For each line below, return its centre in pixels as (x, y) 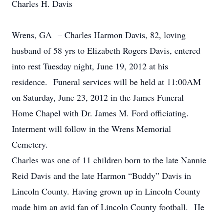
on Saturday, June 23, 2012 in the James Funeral (98, 97)
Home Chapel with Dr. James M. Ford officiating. (100, 113)
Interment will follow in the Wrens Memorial (91, 129)
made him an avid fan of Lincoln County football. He (108, 207)
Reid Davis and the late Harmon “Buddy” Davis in (101, 175)
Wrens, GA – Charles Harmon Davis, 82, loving (99, 35)
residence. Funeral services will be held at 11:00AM (106, 82)
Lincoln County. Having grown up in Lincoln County (106, 191)
